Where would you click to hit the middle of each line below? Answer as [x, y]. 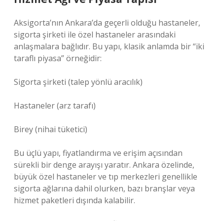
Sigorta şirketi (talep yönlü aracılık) [78, 82]
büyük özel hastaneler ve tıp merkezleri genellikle [106, 177]
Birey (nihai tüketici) [51, 129]
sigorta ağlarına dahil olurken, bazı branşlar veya [104, 188]
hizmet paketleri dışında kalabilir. [74, 200]
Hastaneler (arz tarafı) [55, 106]
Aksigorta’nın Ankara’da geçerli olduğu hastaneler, [107, 23]
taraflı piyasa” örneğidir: [58, 58]
